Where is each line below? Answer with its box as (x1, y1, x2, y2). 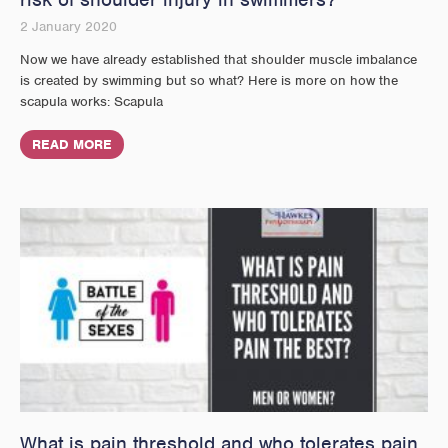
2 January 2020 (20, 17, 117, 35)
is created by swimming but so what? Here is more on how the (20, 71, 398, 89)
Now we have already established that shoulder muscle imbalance (20, 50, 417, 68)
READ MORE (32, 135, 112, 153)
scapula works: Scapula (20, 92, 163, 110)
